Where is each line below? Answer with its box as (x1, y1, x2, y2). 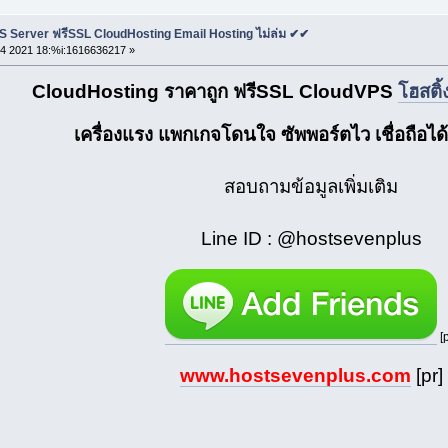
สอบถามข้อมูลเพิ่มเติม (224, 175, 399, 197)
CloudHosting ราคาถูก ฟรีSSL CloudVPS (32, 80, 399, 102)
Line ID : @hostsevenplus (200, 227, 422, 249)
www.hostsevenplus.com (179, 364, 411, 386)
